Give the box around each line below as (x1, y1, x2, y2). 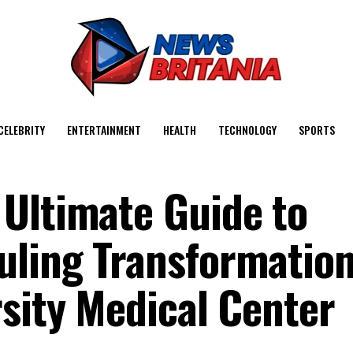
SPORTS (299, 121, 335, 138)
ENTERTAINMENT (67, 121, 141, 138)
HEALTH (163, 121, 196, 138)
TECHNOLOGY (218, 121, 277, 138)
